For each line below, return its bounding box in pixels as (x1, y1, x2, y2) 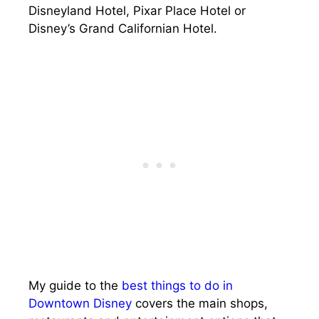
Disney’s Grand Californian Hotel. (28, 21, 217, 36)
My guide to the (28, 278, 122, 293)
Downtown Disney (28, 296, 132, 310)
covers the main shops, (132, 296, 268, 310)
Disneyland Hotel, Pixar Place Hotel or (28, 4, 246, 18)
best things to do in (122, 278, 233, 293)
